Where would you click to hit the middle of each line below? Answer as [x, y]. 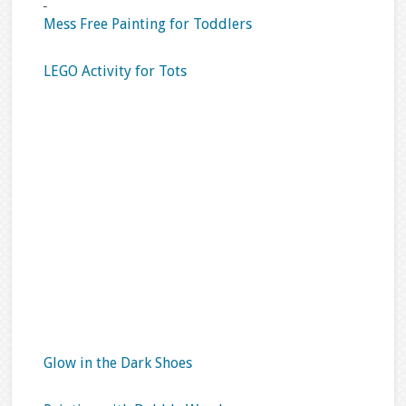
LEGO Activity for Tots [115, 71]
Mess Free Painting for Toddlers [147, 24]
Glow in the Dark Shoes [117, 362]
